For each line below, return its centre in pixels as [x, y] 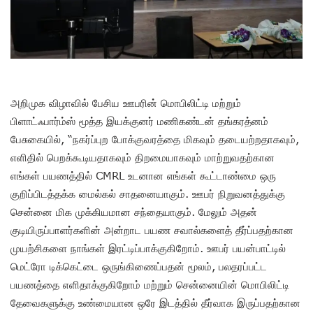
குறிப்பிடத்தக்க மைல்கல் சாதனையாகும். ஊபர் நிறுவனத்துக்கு [148, 194]
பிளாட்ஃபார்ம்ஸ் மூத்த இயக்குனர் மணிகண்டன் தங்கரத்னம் [139, 121]
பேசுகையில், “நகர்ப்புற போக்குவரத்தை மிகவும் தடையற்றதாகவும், [155, 139]
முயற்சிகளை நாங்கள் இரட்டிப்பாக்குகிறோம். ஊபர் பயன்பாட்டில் [148, 248]
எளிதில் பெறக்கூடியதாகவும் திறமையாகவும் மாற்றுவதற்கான [143, 158]
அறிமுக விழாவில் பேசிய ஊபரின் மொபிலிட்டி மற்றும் [126, 103]
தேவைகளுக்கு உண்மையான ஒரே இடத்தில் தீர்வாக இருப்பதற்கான [155, 303]
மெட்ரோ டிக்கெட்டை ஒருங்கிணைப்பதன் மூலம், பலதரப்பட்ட [139, 267]
